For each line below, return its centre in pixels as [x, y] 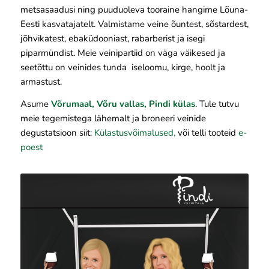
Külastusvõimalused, [134, 132]
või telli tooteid [207, 132]
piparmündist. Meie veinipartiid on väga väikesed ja [122, 53]
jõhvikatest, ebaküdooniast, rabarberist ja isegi [112, 38]
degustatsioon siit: [57, 132]
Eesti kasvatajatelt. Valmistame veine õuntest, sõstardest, [134, 24]
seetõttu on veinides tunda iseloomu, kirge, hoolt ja [122, 67]
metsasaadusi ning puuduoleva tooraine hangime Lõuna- [134, 9]
